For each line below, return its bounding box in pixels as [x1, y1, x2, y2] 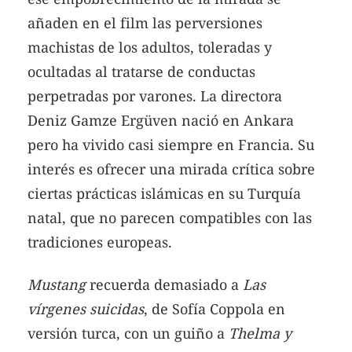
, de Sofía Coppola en [144, 299, 285, 318]
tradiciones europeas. [27, 233, 172, 252]
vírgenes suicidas [27, 299, 144, 318]
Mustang [27, 274, 86, 294]
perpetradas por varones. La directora [27, 86, 282, 106]
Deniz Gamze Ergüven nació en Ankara [27, 111, 294, 130]
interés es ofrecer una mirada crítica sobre [27, 159, 315, 179]
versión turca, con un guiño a [27, 323, 229, 343]
